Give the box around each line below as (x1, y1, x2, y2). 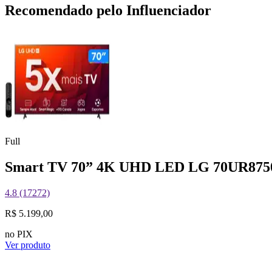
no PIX (5, 229, 33, 240)
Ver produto (5, 240, 50, 251)
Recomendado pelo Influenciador (5, 2, 211, 18)
